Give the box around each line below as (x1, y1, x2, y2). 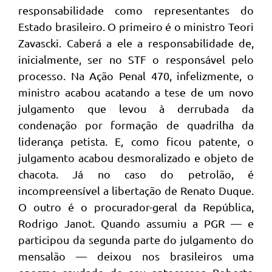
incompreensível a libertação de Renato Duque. (18, 184, 254, 197)
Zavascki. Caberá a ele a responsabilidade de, (18, 36, 254, 50)
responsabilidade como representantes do (18, 4, 254, 17)
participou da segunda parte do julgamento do (18, 233, 254, 246)
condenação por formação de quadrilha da (18, 118, 254, 132)
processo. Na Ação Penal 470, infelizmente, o (18, 69, 254, 83)
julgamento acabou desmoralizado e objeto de (18, 151, 254, 165)
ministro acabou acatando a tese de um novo (18, 86, 254, 99)
